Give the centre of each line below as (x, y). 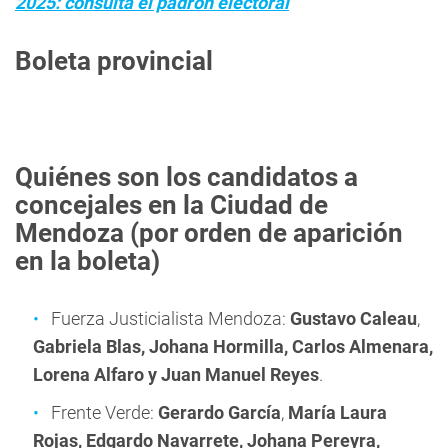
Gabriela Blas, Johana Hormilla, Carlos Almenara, (233, 346)
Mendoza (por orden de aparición (209, 233)
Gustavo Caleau (353, 318)
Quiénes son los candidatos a (186, 177)
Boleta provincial (114, 61)
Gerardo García (219, 412)
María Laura (335, 412)
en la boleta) (87, 261)
